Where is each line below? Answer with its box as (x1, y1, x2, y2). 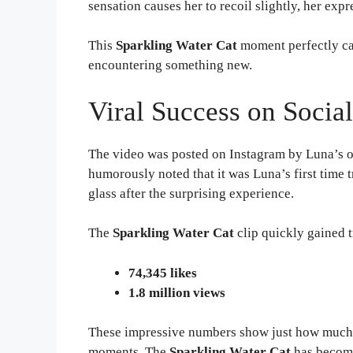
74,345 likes (128, 265, 197, 281)
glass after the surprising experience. (88, 185, 294, 201)
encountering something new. (88, 58, 252, 73)
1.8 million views (128, 284, 225, 300)
